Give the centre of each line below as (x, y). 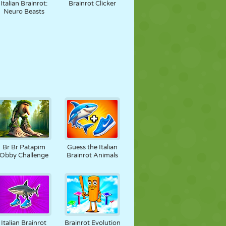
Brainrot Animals (93, 155)
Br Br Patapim (24, 147)
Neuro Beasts (24, 12)
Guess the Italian (93, 147)
